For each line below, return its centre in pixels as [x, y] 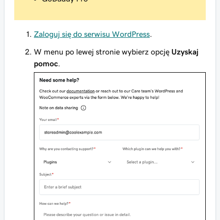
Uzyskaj [185, 52]
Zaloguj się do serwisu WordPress [92, 34]
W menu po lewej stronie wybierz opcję [103, 52]
